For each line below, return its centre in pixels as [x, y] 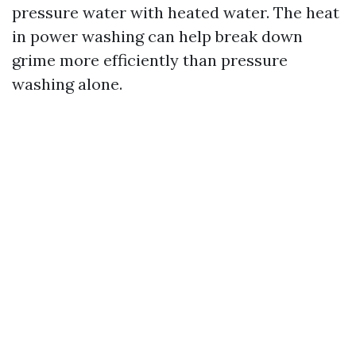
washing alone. [67, 84]
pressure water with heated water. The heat [176, 12]
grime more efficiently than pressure [150, 60]
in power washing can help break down [157, 36]
